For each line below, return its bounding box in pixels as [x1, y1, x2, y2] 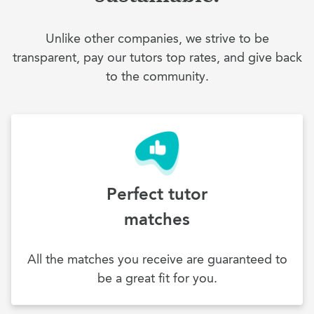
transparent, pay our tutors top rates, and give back [12, 50, 302, 65]
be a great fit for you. [97, 270, 217, 286]
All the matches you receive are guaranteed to [27, 251, 287, 267]
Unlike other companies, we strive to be [45, 31, 269, 46]
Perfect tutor [107, 184, 207, 204]
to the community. [105, 69, 209, 84]
